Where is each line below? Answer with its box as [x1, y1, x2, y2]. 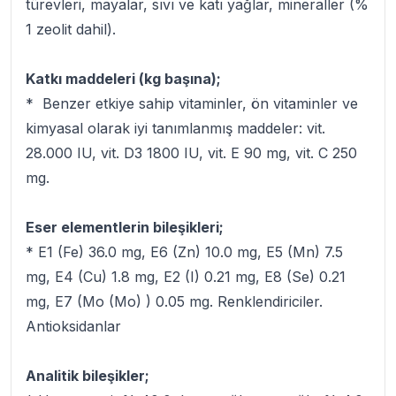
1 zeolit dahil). [26, 20, 116, 38]
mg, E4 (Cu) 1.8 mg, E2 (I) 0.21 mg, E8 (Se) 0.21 [26, 268, 346, 286]
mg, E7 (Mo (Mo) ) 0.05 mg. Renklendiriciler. [26, 293, 323, 310]
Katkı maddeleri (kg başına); [26, 70, 221, 88]
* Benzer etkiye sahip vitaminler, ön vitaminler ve [26, 95, 358, 112]
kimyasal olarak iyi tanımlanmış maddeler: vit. [26, 119, 325, 137]
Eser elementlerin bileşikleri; [26, 218, 224, 236]
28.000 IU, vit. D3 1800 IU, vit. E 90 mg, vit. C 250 [26, 144, 357, 162]
